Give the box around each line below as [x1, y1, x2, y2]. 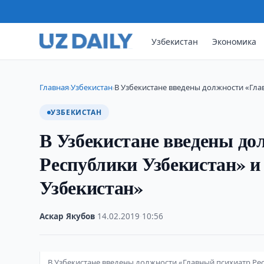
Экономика [212, 35, 257, 47]
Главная [39, 82, 70, 93]
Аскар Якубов [39, 211, 95, 222]
